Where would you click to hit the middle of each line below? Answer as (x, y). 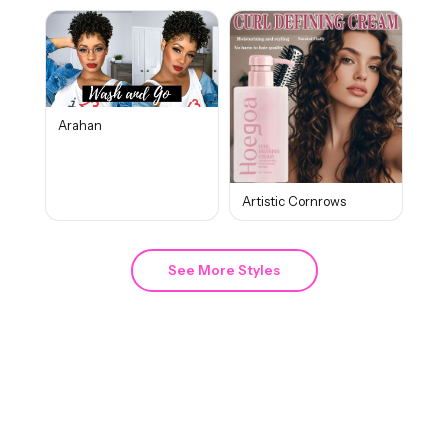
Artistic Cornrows (294, 201)
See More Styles (224, 270)
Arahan (79, 126)
